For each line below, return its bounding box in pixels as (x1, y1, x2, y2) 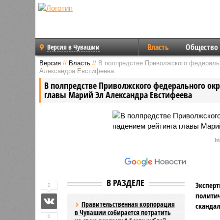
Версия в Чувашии (47, 42, 100, 52)
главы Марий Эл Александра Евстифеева (44, 88, 192, 101)
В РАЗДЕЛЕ (107, 176, 144, 189)
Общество (185, 42, 218, 53)
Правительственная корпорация (81, 199, 175, 209)
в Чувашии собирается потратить (74, 207, 171, 217)
